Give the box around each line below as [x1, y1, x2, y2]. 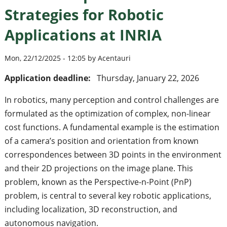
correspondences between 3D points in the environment [4, 149, 221, 161]
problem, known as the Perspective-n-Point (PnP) [4, 176, 192, 188]
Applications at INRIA [4, 24, 162, 45]
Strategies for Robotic [4, 4, 164, 24]
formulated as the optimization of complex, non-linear [4, 108, 211, 120]
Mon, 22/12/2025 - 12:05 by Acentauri [4, 53, 131, 63]
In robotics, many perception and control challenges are [4, 94, 219, 106]
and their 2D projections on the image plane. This [4, 163, 193, 174]
